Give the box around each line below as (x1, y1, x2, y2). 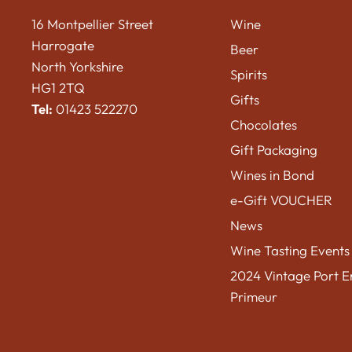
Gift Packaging (229, 141, 317, 159)
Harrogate (31, 37, 94, 54)
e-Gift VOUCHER (229, 192, 332, 209)
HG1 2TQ (31, 79, 85, 97)
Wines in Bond (229, 167, 314, 184)
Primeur (229, 288, 277, 306)
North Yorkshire (31, 58, 123, 75)
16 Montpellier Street (31, 16, 153, 33)
